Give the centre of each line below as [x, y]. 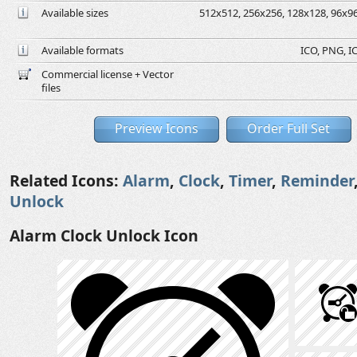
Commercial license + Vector [108, 74]
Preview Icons [156, 128]
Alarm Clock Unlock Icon [104, 235]
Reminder [317, 180]
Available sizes [75, 13]
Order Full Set [288, 128]
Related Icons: [66, 180]
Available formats [82, 50]
